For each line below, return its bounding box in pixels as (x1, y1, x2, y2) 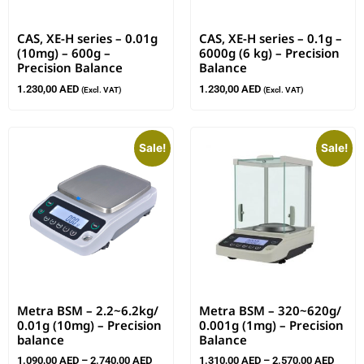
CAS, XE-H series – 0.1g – (199, 30, 342, 47)
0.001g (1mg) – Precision (199, 316, 344, 333)
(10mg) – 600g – (17, 45, 110, 62)
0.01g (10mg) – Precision (17, 316, 162, 333)
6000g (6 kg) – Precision (199, 45, 340, 62)
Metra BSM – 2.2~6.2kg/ (17, 301, 158, 318)
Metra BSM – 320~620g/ (199, 301, 341, 318)
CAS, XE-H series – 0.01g (17, 30, 158, 47)
